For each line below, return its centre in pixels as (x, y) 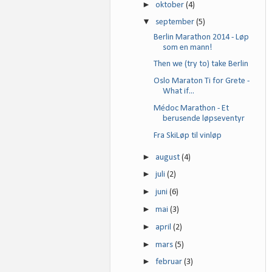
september (176, 22)
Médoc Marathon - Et (191, 108)
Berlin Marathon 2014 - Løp (201, 37)
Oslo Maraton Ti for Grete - (201, 81)
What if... (178, 92)
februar (170, 262)
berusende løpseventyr (203, 118)
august (169, 157)
